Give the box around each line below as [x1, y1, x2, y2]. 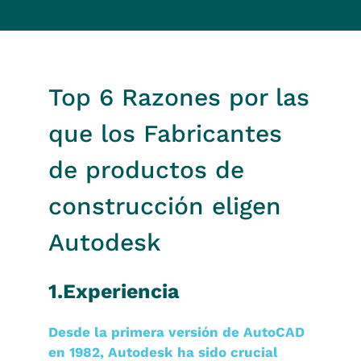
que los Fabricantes [48, 119, 282, 147]
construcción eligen [48, 192, 281, 220]
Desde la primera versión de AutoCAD [48, 324, 305, 340]
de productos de [48, 156, 244, 184]
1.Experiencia [48, 280, 179, 303]
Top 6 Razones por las [48, 83, 309, 111]
